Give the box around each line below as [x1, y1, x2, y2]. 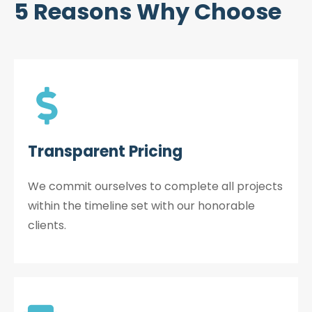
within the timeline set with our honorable [28, 198, 255, 214]
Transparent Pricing [28, 141, 182, 162]
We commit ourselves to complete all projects [28, 178, 283, 194]
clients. [28, 217, 66, 233]
